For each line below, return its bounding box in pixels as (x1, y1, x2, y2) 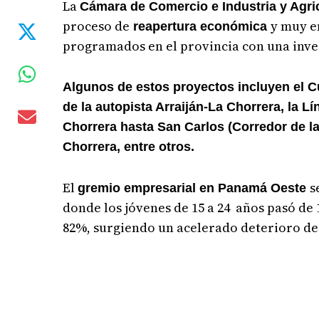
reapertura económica (130, 19, 271, 33)
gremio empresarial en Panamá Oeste (78, 181, 310, 195)
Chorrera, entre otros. (63, 140, 195, 154)
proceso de (63, 17, 130, 35)
